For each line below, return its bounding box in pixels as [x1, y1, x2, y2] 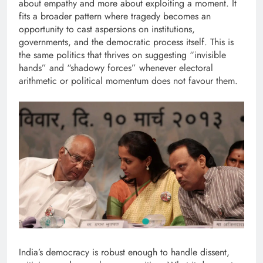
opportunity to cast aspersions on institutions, [19, 22, 195, 36]
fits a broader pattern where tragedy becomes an [19, 9, 211, 23]
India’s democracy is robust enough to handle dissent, [19, 245, 230, 259]
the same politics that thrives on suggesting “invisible [19, 48, 226, 62]
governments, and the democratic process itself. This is [19, 35, 234, 49]
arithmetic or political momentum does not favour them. [19, 74, 238, 88]
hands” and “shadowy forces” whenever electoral [19, 61, 213, 75]
